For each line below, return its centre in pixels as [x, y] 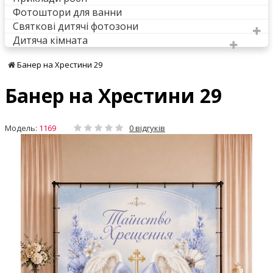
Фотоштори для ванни [67, 12]
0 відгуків [147, 128]
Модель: [21, 128]
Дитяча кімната [50, 40]
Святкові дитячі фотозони [76, 26]
